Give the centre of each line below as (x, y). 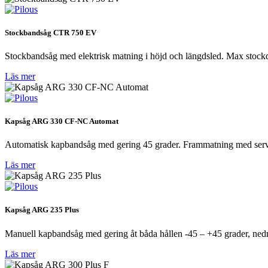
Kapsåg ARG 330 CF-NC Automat (62, 121)
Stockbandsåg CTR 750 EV (51, 32)
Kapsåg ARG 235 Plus (42, 210)
